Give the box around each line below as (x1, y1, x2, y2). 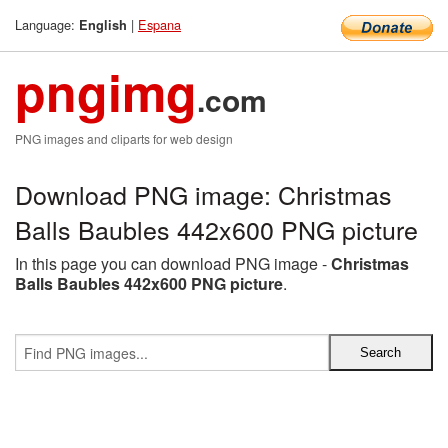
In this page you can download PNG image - (15, 252, 331, 275)
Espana (138, 15, 181, 34)
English (79, 16, 127, 34)
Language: (15, 15, 79, 34)
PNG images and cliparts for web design (15, 130, 233, 147)
